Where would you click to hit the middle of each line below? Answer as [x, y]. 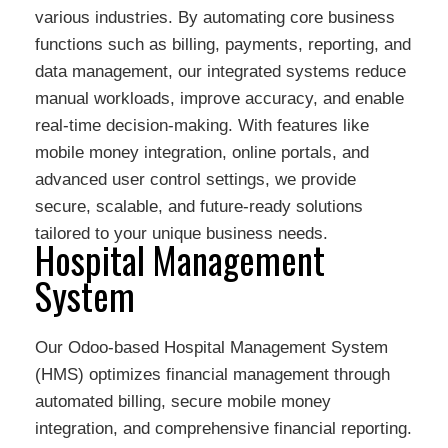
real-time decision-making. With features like [201, 125]
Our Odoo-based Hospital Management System [211, 347]
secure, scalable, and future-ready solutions [198, 206]
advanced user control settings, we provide [195, 179]
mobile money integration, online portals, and [201, 152]
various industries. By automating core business [214, 17]
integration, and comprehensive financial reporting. [223, 428]
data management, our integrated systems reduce [220, 71]
